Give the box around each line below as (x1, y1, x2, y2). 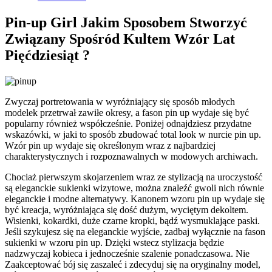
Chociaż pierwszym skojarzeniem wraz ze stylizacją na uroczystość (5, 171, 262, 182)
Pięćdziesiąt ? (5, 47, 90, 63)
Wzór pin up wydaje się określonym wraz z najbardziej (5, 140, 216, 151)
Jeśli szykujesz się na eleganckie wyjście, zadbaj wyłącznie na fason (5, 226, 265, 237)
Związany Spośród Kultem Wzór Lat (5, 30, 235, 47)
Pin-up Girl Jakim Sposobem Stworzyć (5, 14, 247, 30)
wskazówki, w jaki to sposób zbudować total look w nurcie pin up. (5, 129, 261, 140)
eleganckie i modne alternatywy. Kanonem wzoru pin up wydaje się (5, 193, 265, 204)
